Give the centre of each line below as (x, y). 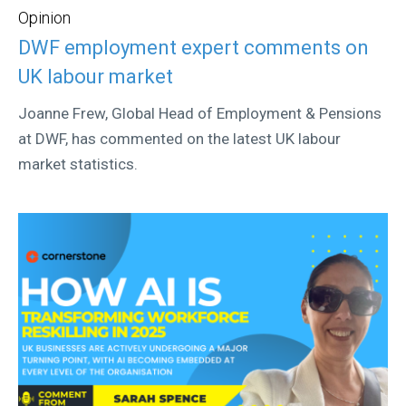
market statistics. (78, 164)
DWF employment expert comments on (193, 47)
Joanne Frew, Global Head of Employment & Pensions (200, 113)
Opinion (44, 18)
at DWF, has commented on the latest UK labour (179, 138)
